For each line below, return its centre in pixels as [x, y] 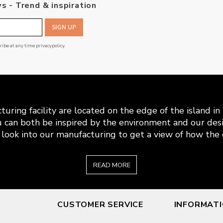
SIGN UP [64, 27]
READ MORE [111, 165]
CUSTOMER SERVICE [101, 205]
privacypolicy [50, 45]
